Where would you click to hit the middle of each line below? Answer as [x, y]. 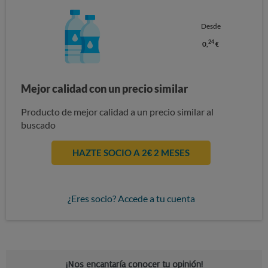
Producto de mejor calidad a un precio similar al [117, 112]
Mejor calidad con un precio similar [104, 89]
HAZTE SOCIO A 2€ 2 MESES [131, 153]
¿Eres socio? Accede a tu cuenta [131, 199]
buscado [38, 125]
